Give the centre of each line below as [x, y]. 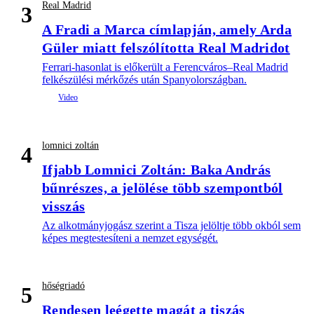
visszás [64, 206]
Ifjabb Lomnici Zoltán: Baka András [157, 170]
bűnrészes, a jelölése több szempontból [163, 188]
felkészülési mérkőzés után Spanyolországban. [144, 80]
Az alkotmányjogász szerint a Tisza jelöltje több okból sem [171, 226]
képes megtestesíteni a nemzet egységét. [130, 238]
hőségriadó [63, 286]
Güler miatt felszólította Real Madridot [166, 48]
